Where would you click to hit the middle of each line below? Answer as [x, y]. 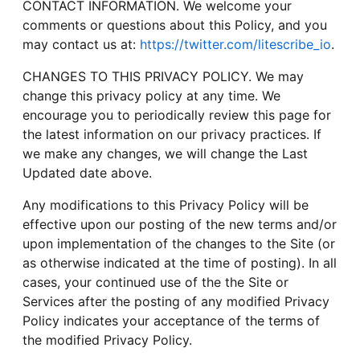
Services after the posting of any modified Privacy [176, 301]
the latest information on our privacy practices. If [172, 134]
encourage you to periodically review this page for [177, 115]
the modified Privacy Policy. [107, 340]
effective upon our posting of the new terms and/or [180, 224]
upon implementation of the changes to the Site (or [179, 243]
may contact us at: [81, 44]
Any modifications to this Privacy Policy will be [166, 205]
